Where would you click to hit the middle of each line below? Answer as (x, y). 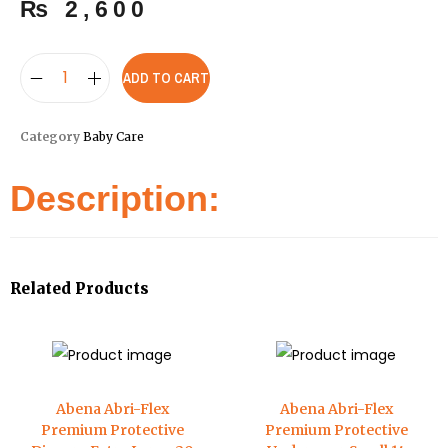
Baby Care (113, 137)
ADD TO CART (166, 78)
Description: (115, 199)
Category (50, 137)
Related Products (79, 289)
